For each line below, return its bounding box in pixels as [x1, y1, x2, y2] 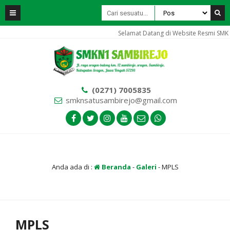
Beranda [100, 162, 131, 171]
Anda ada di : [51, 162, 94, 171]
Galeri [136, 162, 157, 171]
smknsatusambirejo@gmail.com [65, 95, 177, 105]
